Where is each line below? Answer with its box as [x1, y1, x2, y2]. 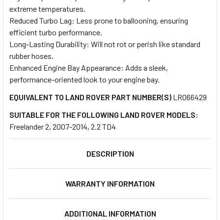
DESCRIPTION [86, 148, 134, 158]
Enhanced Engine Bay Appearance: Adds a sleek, [9, 62, 168, 72]
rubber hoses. [9, 51, 54, 60]
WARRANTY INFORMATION [65, 178, 155, 188]
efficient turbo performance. [9, 27, 102, 37]
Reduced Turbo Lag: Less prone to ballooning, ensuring [9, 15, 188, 25]
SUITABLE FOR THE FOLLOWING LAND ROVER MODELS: [9, 110, 198, 119]
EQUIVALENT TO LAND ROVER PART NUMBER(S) [9, 92, 171, 102]
